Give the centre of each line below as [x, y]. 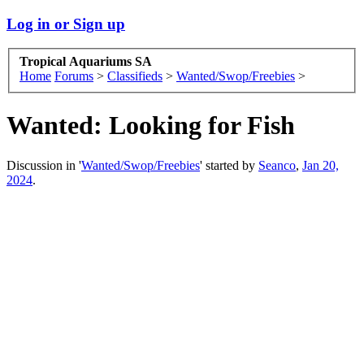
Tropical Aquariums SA [86, 62]
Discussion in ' [44, 165]
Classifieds [135, 76]
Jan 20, [321, 165]
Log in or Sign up [66, 24]
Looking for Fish [199, 126]
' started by [229, 165]
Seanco [277, 165]
